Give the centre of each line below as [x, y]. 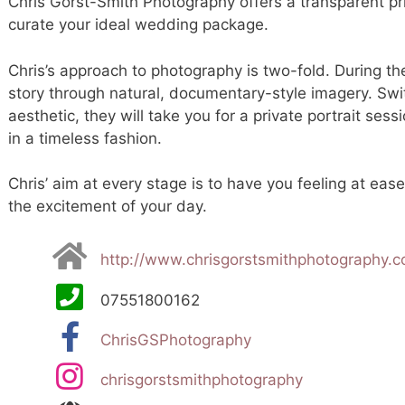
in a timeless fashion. [85, 138]
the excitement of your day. [108, 207]
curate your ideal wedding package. [138, 25]
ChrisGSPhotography [176, 339]
